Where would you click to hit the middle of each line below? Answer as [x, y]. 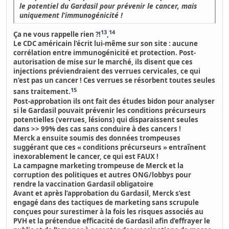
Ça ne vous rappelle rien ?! [57, 35]
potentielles [34, 119]
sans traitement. [42, 92]
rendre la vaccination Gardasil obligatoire [84, 184]
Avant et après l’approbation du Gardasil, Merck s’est [102, 193]
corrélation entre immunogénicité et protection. [96, 53]
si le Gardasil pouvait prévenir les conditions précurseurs [110, 110]
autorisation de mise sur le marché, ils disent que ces [103, 62]
